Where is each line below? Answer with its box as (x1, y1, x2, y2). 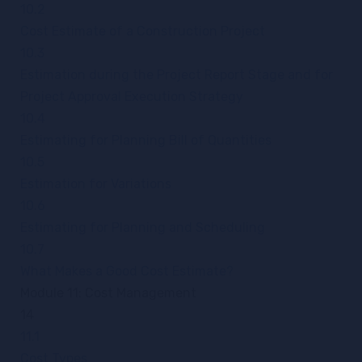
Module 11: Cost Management (20, 285, 196, 301)
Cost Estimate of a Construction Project (20, 23, 265, 39)
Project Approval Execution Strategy (20, 89, 243, 104)
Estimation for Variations (20, 176, 171, 192)
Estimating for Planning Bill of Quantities (20, 133, 271, 148)
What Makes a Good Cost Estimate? (20, 263, 234, 279)
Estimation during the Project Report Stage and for (20, 67, 333, 82)
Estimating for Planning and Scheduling (20, 220, 265, 235)
